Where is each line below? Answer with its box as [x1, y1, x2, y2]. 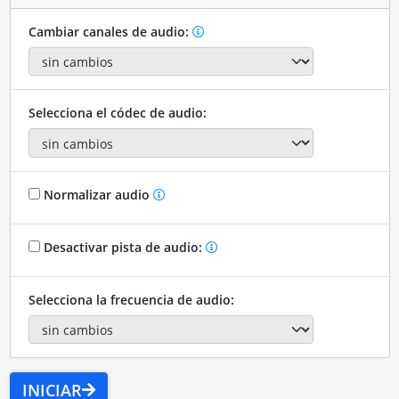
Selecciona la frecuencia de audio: [28, 290, 234, 308]
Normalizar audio [39, 185, 153, 203]
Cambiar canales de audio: [28, 22, 192, 40]
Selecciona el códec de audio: [28, 104, 207, 122]
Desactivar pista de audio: [39, 238, 206, 256]
